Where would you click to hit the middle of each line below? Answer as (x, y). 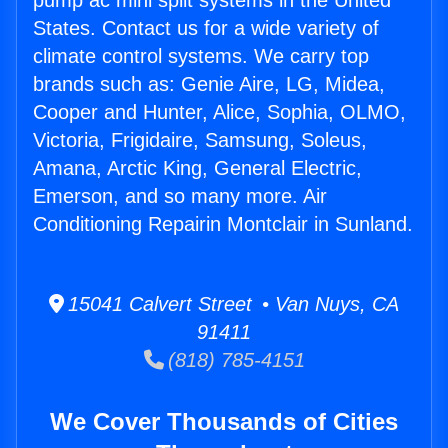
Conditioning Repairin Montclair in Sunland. (223, 224)
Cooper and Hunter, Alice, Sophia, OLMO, (219, 112)
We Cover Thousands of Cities (224, 422)
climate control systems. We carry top (201, 56)
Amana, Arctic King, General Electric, (197, 168)
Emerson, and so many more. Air (180, 196)
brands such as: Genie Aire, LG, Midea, (209, 84)
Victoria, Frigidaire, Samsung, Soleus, (200, 140)
